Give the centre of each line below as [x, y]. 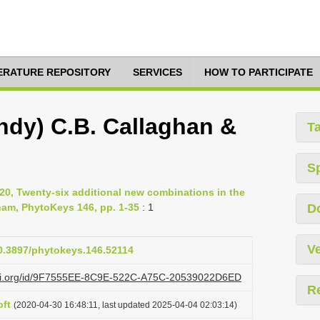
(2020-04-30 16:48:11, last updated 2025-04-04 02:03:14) [125, 305]
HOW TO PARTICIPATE [259, 72]
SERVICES [157, 72]
